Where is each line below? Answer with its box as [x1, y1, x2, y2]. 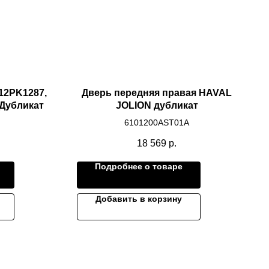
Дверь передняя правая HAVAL [82, 88, 232, 98]
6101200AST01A [124, 118, 189, 127]
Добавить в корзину [95, 194, 182, 204]
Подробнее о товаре [95, 162, 183, 172]
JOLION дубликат [115, 100, 198, 110]
